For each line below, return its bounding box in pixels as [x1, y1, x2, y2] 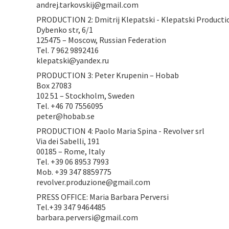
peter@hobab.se [36, 111, 95, 121]
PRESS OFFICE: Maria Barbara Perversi [36, 192, 169, 202]
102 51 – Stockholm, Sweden [36, 90, 135, 101]
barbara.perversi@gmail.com [36, 212, 139, 222]
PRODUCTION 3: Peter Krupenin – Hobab [36, 70, 179, 80]
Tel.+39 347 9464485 [36, 202, 106, 212]
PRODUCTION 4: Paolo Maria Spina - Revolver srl [36, 126, 205, 136]
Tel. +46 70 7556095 [36, 101, 104, 111]
